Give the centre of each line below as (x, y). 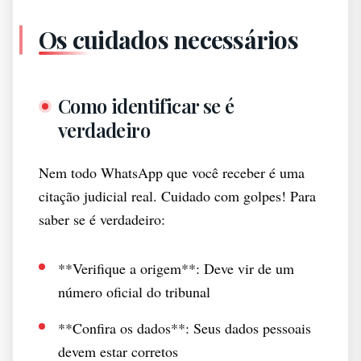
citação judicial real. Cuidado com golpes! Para (177, 196)
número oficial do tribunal (134, 292)
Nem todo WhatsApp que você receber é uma (172, 172)
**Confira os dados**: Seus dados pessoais (185, 328)
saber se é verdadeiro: (102, 219)
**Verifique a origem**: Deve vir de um (176, 268)
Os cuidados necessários (168, 39)
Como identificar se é (146, 106)
